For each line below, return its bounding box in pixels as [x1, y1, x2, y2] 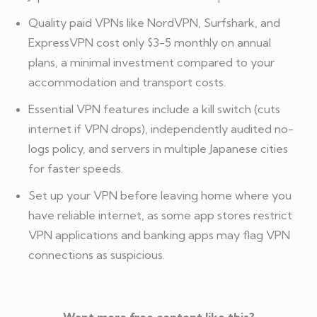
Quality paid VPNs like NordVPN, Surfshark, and [28, 15, 280, 30]
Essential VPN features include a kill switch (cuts [28, 101, 280, 116]
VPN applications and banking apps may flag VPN [28, 227, 290, 242]
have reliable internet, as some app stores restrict [28, 207, 292, 222]
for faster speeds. [28, 161, 123, 175]
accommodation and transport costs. [28, 74, 226, 89]
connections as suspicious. [28, 247, 165, 262]
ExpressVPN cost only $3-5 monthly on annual [28, 35, 271, 50]
